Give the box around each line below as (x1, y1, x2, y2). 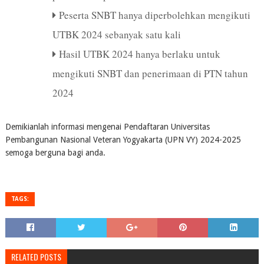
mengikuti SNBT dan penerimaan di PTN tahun (52, 66, 248, 80)
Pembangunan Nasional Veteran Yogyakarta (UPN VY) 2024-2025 (5, 134, 241, 144)
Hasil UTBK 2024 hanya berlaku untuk (58, 47, 220, 61)
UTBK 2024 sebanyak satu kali (52, 27, 181, 41)
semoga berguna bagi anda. (5, 147, 105, 157)
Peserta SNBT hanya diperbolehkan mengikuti (58, 8, 250, 22)
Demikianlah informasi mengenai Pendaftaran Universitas (5, 121, 210, 131)
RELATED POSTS (11, 250, 61, 263)
